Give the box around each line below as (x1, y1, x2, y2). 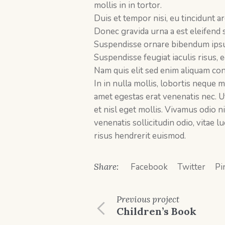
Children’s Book (117, 205, 196, 218)
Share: (94, 161, 119, 173)
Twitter (177, 161, 205, 173)
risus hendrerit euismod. (93, 130, 186, 142)
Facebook (131, 161, 168, 173)
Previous (117, 194, 150, 205)
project (150, 194, 179, 205)
